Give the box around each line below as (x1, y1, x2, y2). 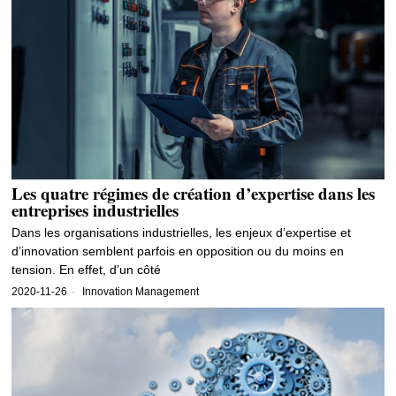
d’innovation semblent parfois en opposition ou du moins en (11, 244, 345, 259)
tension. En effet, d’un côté (11, 263, 162, 278)
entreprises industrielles (11, 198, 179, 223)
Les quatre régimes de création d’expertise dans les (11, 181, 376, 206)
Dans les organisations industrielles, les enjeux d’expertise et (11, 225, 352, 240)
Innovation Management (82, 286, 200, 299)
